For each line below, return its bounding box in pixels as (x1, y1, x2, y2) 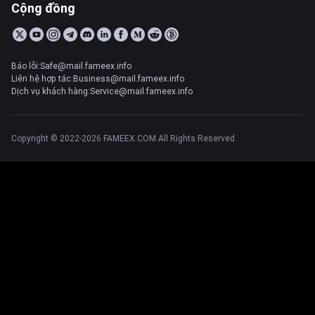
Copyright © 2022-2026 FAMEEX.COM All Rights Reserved (11, 133, 235, 143)
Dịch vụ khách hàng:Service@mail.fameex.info (11, 86, 193, 96)
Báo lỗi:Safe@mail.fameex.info (11, 60, 131, 71)
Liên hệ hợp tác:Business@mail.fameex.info (11, 73, 184, 84)
